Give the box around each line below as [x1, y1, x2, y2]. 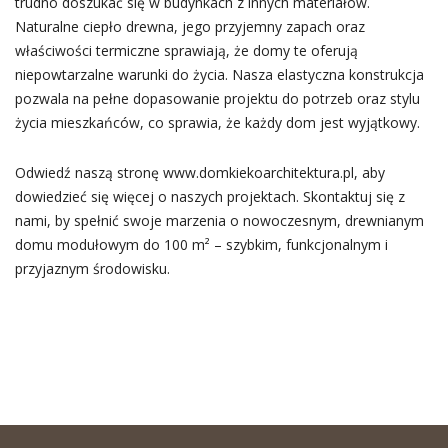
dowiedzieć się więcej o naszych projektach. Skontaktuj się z [14, 187, 405, 206]
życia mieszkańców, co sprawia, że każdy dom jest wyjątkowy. [14, 113, 420, 132]
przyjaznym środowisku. [14, 259, 170, 278]
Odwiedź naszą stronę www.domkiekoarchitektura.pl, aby [14, 163, 385, 182]
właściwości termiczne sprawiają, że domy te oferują [14, 41, 358, 60]
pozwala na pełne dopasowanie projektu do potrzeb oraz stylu [14, 89, 420, 108]
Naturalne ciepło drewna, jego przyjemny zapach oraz [14, 17, 365, 36]
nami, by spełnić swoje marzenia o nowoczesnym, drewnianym [14, 211, 424, 230]
